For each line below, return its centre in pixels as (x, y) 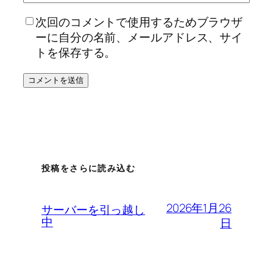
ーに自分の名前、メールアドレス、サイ (139, 37)
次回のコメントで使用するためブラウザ (139, 22)
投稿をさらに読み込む (88, 168)
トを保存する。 (76, 52)
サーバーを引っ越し (94, 209)
